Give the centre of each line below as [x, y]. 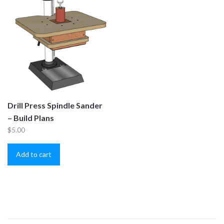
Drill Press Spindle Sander [55, 105]
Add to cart [34, 154]
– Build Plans [31, 117]
